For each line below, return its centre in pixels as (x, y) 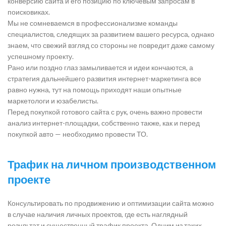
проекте (29, 180)
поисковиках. (29, 12)
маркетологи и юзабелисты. (53, 101)
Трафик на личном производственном (112, 165)
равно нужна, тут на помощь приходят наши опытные (95, 90)
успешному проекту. (41, 56)
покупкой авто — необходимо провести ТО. (78, 134)
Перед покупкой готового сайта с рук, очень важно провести (105, 112)
